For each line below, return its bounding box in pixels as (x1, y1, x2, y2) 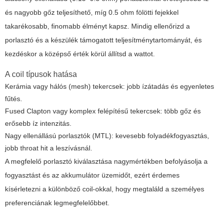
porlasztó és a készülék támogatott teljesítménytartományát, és (5, 36, 202, 44)
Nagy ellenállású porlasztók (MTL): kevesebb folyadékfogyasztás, (5, 132, 209, 140)
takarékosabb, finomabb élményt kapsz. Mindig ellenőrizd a (5, 22, 190, 31)
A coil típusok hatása (5, 70, 77, 79)
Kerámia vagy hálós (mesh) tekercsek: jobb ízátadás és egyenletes (5, 82, 214, 91)
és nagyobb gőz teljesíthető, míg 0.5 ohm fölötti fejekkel (5, 8, 179, 17)
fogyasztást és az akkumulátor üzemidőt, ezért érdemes (5, 171, 180, 180)
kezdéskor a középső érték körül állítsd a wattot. (5, 50, 155, 58)
